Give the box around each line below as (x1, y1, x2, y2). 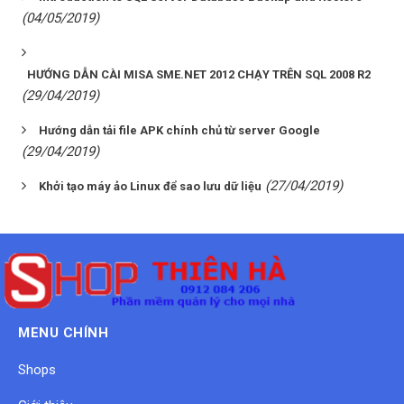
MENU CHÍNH (18, 325, 108, 342)
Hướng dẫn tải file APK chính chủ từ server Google (39, 124, 320, 138)
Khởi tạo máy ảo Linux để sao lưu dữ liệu (39, 179, 262, 194)
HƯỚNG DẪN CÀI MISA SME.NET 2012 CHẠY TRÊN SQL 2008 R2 (27, 68, 371, 82)
